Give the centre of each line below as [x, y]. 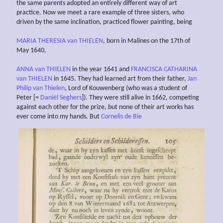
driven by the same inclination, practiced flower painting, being [104, 22]
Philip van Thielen [41, 89]
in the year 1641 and [101, 70]
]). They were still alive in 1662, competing [140, 98]
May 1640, [31, 51]
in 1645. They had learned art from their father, [120, 79]
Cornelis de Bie [121, 117]
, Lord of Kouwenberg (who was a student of [126, 89]
